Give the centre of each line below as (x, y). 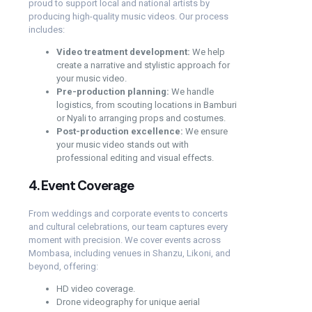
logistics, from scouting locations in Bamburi (147, 104)
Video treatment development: (123, 52)
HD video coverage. (96, 288)
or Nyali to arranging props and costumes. (141, 118)
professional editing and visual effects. (135, 157)
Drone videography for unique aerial (128, 302)
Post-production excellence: (120, 131)
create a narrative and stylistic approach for (143, 65)
